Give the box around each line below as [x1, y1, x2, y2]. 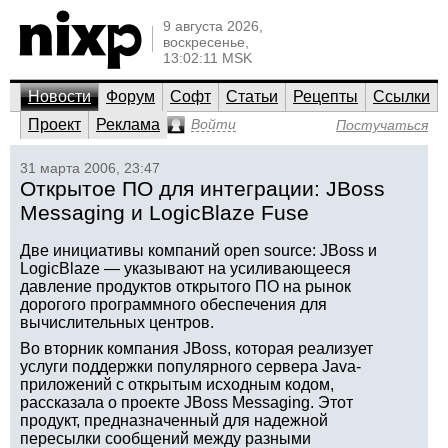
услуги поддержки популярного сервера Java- [20, 358, 361, 375]
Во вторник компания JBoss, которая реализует [20, 340, 373, 357]
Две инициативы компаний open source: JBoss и [20, 242, 377, 259]
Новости [28, 88, 91, 105]
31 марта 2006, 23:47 [20, 160, 160, 176]
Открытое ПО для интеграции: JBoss [20, 177, 385, 200]
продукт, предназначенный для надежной [20, 412, 328, 429]
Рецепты [293, 88, 358, 105]
